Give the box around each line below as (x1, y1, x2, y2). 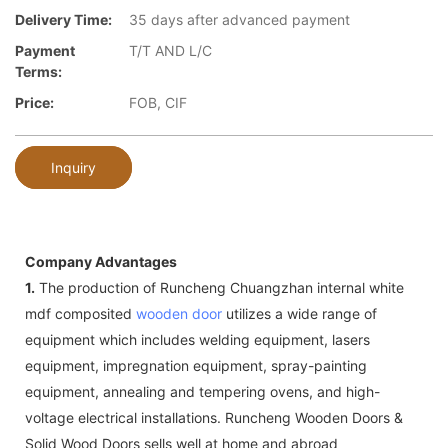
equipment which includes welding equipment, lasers (25, 330, 370, 348)
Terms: (15, 63, 62, 81)
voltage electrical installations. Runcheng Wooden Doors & (25, 408, 403, 426)
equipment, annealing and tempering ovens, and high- (25, 382, 380, 400)
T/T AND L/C (129, 42, 212, 60)
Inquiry (51, 158, 96, 176)
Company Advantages (25, 252, 177, 270)
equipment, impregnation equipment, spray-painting (25, 356, 367, 374)
